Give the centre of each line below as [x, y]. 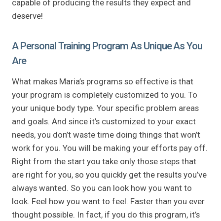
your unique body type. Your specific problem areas [105, 108]
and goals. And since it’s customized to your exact [104, 121]
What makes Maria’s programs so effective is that [103, 81]
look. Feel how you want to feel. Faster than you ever [108, 201]
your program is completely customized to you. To [105, 94]
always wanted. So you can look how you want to [102, 188]
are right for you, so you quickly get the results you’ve [109, 174]
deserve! [27, 16]
